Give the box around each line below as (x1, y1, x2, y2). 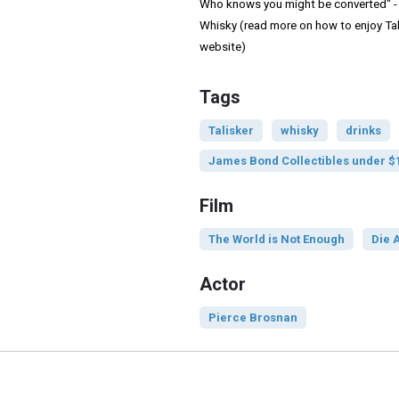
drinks (345, 124, 381, 138)
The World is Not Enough (208, 232, 345, 247)
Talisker (208, 124, 254, 138)
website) (199, 40, 246, 54)
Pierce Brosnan (208, 311, 297, 325)
